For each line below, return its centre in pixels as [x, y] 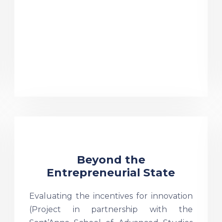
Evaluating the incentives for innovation [111, 196]
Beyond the [111, 160]
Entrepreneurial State [111, 173]
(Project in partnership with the [111, 209]
